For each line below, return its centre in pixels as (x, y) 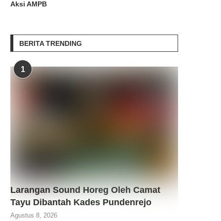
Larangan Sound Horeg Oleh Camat (85, 190)
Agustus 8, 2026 (34, 216)
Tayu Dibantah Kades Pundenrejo (81, 203)
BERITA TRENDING (51, 43)
